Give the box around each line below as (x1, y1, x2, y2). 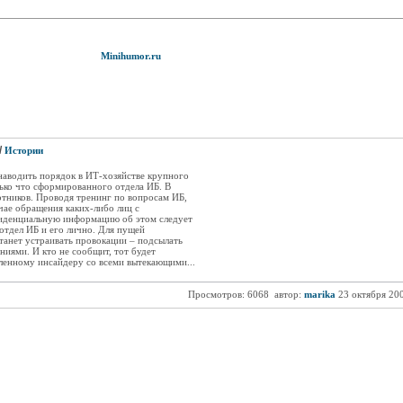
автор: (271, 289, 304, 300)
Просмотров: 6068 (184, 289, 272, 300)
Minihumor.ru (100, 50, 161, 61)
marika (303, 289, 336, 300)
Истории (4, 145, 43, 156)
